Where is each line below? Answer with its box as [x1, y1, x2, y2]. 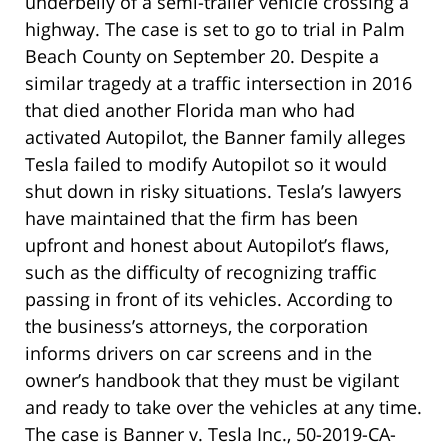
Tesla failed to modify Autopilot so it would [25, 151, 387, 176]
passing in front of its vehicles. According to [25, 286, 393, 311]
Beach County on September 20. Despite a [25, 43, 379, 68]
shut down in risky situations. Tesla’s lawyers [25, 178, 402, 203]
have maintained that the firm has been [25, 205, 358, 230]
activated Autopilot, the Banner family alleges [25, 124, 406, 149]
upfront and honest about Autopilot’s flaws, [25, 232, 389, 257]
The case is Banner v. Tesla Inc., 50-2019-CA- [25, 421, 396, 446]
